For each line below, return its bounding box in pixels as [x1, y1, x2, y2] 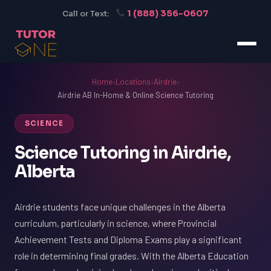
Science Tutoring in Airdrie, [15, 143, 231, 163]
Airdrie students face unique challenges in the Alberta [15, 201, 226, 212]
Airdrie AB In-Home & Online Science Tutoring [57, 90, 214, 100]
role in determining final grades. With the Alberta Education [15, 250, 249, 261]
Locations [115, 77, 151, 87]
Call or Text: [62, 9, 109, 19]
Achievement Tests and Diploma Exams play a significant [15, 233, 242, 245]
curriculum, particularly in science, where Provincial [15, 217, 217, 229]
